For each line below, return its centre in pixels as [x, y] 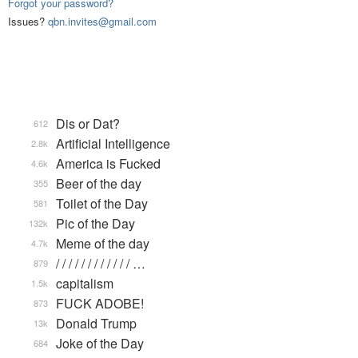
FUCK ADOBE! [100, 304]
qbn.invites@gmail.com [102, 22]
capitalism [85, 284]
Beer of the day [99, 184]
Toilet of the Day [102, 204]
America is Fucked [108, 164]
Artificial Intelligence [113, 144]
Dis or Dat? [88, 124]
